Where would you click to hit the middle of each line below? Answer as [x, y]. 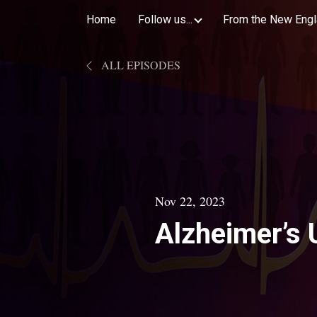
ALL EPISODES [139, 65]
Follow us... [165, 19]
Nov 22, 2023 [190, 201]
